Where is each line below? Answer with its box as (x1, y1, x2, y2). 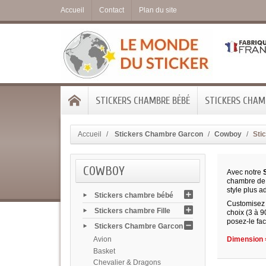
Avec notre (227, 168, 264, 177)
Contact (99, 6, 124, 14)
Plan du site (139, 6, 177, 14)
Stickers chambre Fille (94, 206, 170, 215)
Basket (93, 246, 115, 255)
